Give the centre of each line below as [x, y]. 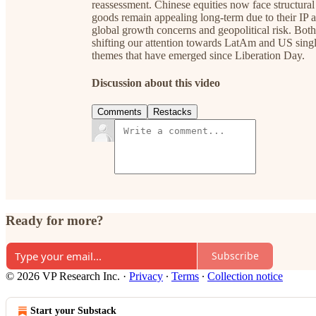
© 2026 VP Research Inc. [63, 276]
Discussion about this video [156, 83]
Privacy [146, 276]
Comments [120, 112]
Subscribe [235, 256]
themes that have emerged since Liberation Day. [198, 55]
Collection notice [245, 276]
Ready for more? [55, 221]
